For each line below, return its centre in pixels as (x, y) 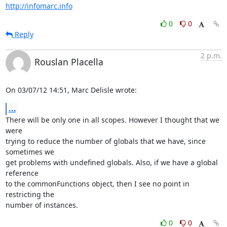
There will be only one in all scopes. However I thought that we (112, 120)
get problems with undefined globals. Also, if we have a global (111, 162)
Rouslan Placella (69, 62)
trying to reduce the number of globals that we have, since (105, 141)
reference (23, 173)
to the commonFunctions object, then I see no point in (97, 183)
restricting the (31, 194)
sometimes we (31, 152)
